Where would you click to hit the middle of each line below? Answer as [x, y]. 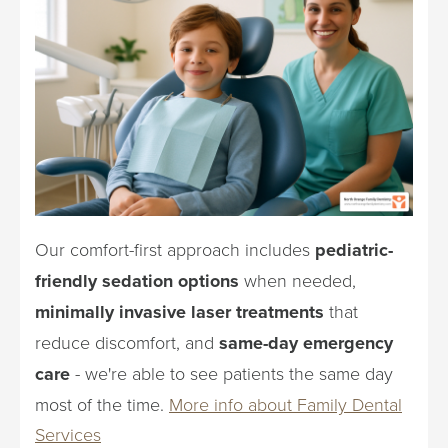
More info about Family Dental [285, 403]
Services [68, 433]
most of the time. [102, 403]
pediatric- [354, 249]
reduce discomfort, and [127, 341]
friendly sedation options [137, 280]
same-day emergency [306, 342]
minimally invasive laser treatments [179, 311]
